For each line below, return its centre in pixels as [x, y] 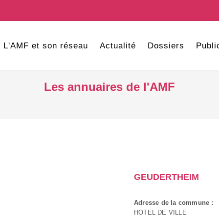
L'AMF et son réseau [45, 46]
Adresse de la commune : [174, 203]
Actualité [118, 46]
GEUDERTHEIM [166, 177]
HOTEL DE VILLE [160, 212]
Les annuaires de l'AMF [109, 87]
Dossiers [166, 46]
